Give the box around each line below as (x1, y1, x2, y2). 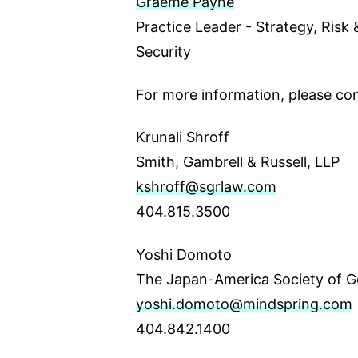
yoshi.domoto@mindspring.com (135, 295, 352, 312)
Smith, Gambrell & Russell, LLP (135, 153, 340, 171)
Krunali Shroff (135, 129, 229, 146)
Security (135, 43, 191, 61)
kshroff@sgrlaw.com (135, 178, 276, 196)
